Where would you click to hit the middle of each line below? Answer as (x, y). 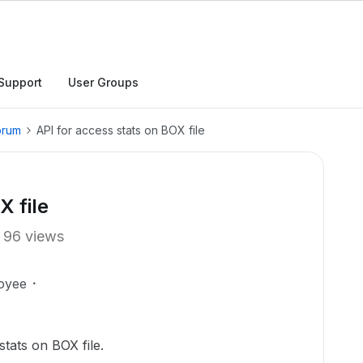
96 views (34, 236)
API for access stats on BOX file (121, 130)
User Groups (103, 82)
